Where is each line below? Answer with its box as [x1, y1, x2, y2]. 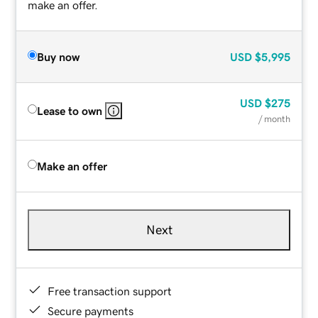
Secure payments [48, 305, 134, 317]
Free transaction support [48, 285, 172, 297]
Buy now [37, 50, 80, 62]
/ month [258, 114, 290, 124]
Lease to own [37, 104, 103, 116]
